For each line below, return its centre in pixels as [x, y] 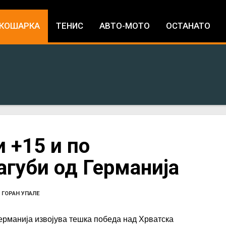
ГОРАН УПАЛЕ [20, 194]
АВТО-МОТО [125, 26]
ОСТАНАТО [188, 26]
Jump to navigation [113, 7]
